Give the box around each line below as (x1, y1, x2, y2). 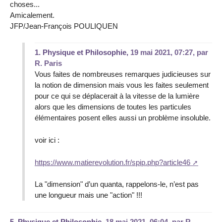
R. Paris (35, 59, 62, 68)
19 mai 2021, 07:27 (130, 48, 193, 57)
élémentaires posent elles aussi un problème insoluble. (35, 113, 211, 122)
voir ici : (35, 135, 59, 144)
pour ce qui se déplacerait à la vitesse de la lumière (35, 92, 199, 101)
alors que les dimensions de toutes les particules (35, 103, 191, 111)
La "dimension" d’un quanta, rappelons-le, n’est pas (35, 180, 199, 189)
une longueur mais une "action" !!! (35, 191, 142, 200)
